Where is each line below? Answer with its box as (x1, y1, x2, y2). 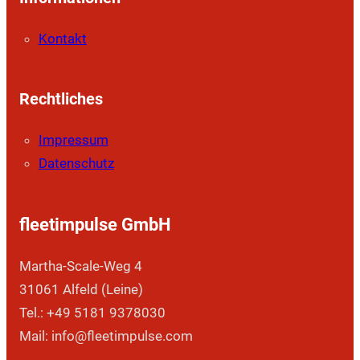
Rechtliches (18, 89, 103, 109)
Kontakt (38, 31, 87, 47)
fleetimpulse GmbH (18, 215, 171, 235)
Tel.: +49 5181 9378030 (18, 305, 166, 321)
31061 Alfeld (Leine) (18, 281, 143, 298)
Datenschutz (38, 155, 114, 172)
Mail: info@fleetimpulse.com (18, 328, 193, 345)
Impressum (38, 132, 108, 149)
